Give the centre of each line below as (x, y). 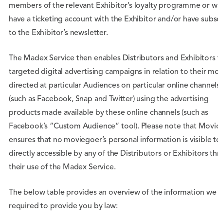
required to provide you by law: (63, 206)
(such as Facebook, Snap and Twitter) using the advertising (109, 99)
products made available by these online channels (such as (109, 113)
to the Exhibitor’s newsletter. (58, 33)
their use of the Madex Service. (62, 167)
